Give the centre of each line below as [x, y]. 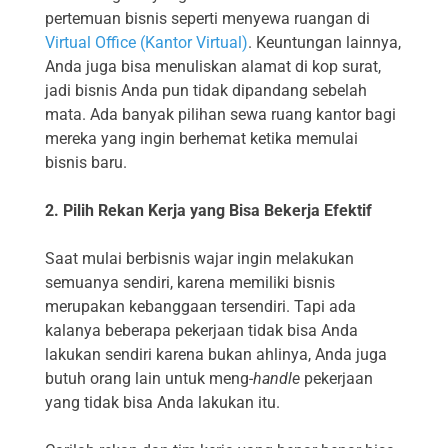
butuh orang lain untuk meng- [149, 379]
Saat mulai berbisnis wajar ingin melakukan [199, 259]
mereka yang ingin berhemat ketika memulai [201, 139]
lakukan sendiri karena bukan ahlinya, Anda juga [216, 355]
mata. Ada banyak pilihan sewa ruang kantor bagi [220, 115]
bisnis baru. [86, 163]
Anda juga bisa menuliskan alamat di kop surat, [213, 67]
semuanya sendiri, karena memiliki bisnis [190, 283]
